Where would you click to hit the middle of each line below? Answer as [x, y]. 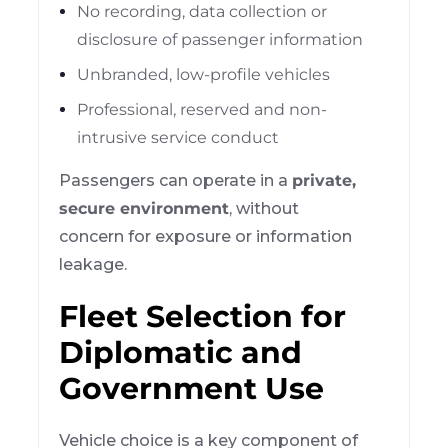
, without [264, 208]
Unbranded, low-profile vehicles [204, 74]
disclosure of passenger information [220, 39]
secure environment [144, 208]
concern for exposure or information [206, 236]
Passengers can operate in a [176, 180]
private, [324, 180]
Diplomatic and [181, 352]
